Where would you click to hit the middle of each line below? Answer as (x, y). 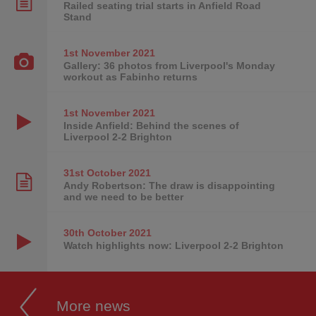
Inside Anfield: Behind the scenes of (151, 126)
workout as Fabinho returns (130, 77)
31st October (94, 173)
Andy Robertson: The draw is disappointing (169, 186)
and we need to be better (123, 197)
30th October (95, 233)
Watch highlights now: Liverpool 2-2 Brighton (173, 246)
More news (93, 306)
